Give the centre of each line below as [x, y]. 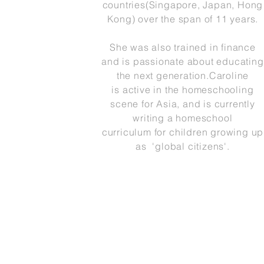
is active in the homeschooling [183, 90]
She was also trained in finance [183, 47]
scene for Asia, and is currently [183, 104]
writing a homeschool [183, 118]
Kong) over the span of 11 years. [183, 19]
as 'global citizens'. [183, 146]
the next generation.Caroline [183, 75]
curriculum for [135, 132]
